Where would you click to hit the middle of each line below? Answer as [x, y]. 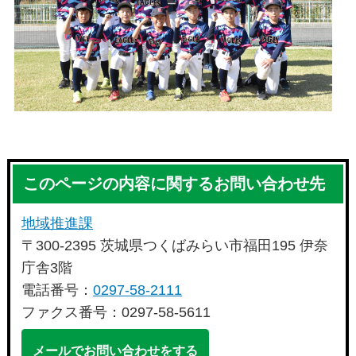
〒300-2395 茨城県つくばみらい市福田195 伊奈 [175, 246]
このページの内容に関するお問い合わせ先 [174, 184]
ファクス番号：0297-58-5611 [116, 313]
